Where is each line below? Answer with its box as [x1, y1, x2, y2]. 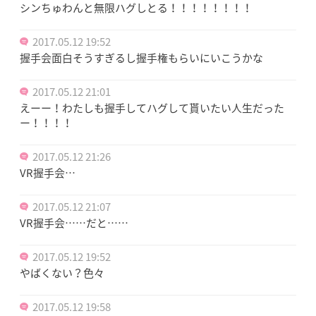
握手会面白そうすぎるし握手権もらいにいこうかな [20, 49, 263, 66]
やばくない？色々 [20, 265, 104, 281]
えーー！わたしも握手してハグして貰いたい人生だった [20, 99, 284, 116]
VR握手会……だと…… [20, 214, 128, 231]
